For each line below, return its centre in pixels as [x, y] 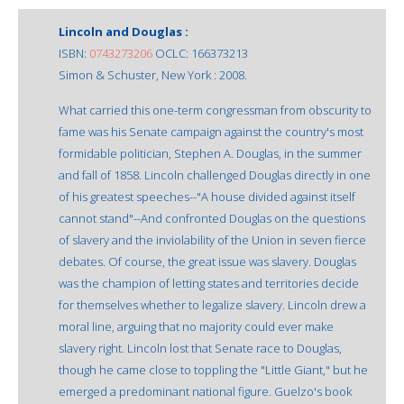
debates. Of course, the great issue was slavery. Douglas [207, 261]
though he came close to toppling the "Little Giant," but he [213, 369]
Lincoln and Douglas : [124, 31]
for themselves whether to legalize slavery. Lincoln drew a [212, 304]
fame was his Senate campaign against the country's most [211, 131]
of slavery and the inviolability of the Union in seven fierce [212, 239]
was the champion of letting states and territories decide [209, 283]
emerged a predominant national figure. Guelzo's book [205, 391]
